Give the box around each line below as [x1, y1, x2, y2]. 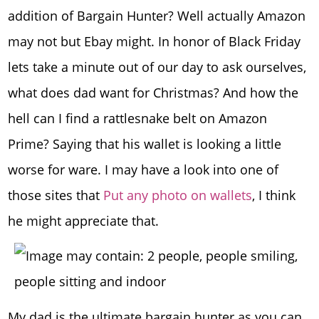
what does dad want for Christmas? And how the [8, 83, 299, 101]
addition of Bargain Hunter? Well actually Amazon [8, 6, 306, 24]
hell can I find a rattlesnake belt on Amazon [8, 109, 268, 127]
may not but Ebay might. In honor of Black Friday [8, 32, 301, 50]
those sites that [8, 186, 104, 204]
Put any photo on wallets [103, 186, 253, 204]
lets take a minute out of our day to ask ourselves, [8, 58, 307, 75]
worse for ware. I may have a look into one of [8, 160, 279, 178]
